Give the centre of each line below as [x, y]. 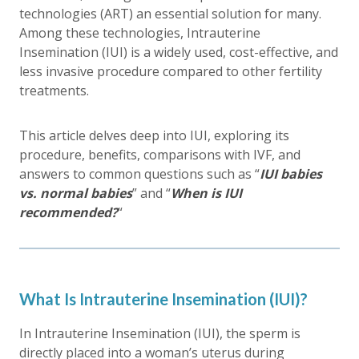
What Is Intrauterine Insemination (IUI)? [163, 299]
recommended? [69, 212]
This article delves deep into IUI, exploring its [154, 135]
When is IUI [206, 193]
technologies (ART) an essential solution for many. [170, 14]
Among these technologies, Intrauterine [140, 33]
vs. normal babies [76, 193]
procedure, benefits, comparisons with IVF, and [160, 155]
